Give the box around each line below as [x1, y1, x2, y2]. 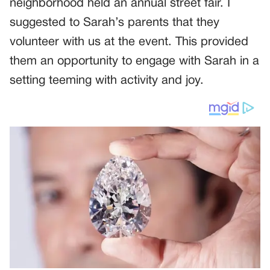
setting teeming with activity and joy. [10, 75, 204, 87]
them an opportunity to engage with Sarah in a [10, 56, 259, 67]
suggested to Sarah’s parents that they [10, 17, 219, 29]
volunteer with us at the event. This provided [10, 37, 248, 48]
